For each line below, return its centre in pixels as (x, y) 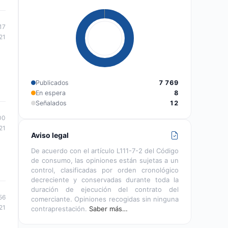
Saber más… (108, 208)
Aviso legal (50, 135)
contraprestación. (60, 208)
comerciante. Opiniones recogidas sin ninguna (105, 199)
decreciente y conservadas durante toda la (105, 179)
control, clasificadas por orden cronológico (105, 170)
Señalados (51, 103)
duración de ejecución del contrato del (105, 189)
